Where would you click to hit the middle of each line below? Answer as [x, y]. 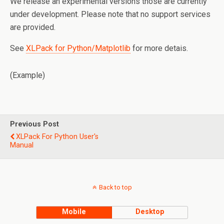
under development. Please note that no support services [110, 14]
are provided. [33, 27]
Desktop [150, 212]
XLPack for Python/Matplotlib [78, 48]
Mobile [74, 212]
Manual [22, 145]
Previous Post [34, 124]
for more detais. [159, 48]
